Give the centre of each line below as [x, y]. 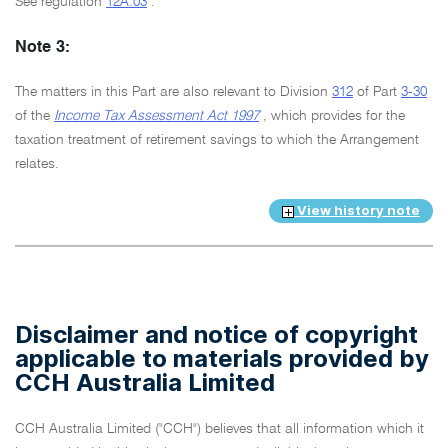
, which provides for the [332, 115]
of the [34, 115]
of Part [377, 91]
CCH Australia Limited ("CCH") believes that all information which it [219, 428]
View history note [357, 210]
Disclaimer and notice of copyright [216, 334]
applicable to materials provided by [222, 358]
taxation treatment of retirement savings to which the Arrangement [217, 139]
